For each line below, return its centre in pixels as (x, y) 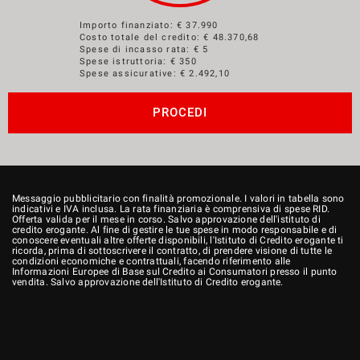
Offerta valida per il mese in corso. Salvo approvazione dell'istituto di (166, 219)
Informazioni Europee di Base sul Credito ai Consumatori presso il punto (175, 271)
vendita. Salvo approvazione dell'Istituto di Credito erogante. (148, 282)
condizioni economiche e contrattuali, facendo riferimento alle (151, 261)
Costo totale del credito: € (146, 37)
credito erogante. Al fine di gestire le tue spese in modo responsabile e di (175, 229)
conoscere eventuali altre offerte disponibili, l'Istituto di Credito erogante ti (178, 240)
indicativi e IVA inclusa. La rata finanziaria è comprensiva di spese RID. (171, 209)
